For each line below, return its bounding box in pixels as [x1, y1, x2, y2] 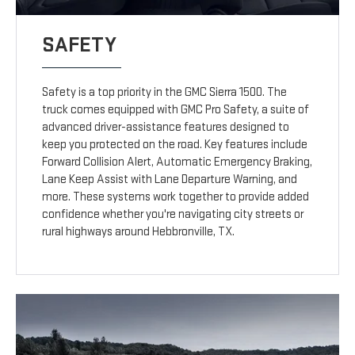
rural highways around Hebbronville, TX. [42, 224, 235, 240]
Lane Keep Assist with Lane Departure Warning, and [42, 172, 298, 188]
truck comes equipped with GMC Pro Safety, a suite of [42, 102, 310, 118]
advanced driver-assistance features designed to [42, 120, 290, 136]
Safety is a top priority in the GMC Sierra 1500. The [42, 85, 288, 101]
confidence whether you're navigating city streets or [42, 207, 304, 223]
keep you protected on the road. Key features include [42, 137, 308, 153]
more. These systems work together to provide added [42, 189, 310, 205]
